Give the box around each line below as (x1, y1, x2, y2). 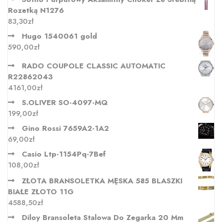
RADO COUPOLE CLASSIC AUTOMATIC (22, 60, 166, 71)
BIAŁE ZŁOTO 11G (8, 186, 74, 198)
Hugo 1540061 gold (22, 31, 97, 42)
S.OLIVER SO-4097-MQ (22, 97, 108, 108)
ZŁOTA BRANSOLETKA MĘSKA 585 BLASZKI (22, 175, 182, 187)
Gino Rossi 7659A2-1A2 (22, 122, 109, 134)
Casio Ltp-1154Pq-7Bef (22, 148, 106, 160)
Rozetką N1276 (8, 5, 64, 16)
